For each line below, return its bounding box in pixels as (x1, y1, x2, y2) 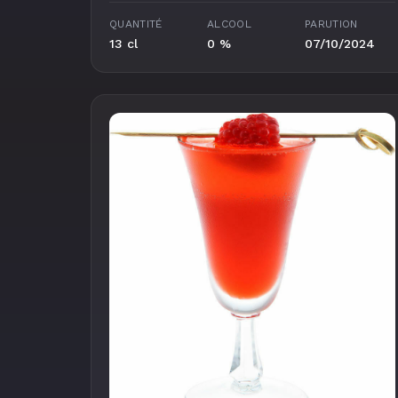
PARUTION (305, 18, 358, 30)
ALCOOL (207, 18, 251, 30)
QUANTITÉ (109, 18, 163, 30)
